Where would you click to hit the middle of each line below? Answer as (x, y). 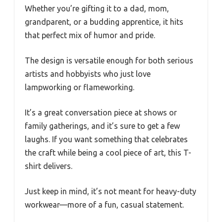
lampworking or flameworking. (80, 87)
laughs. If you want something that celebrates (106, 139)
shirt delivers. (49, 166)
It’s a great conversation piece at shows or (101, 112)
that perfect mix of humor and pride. (90, 35)
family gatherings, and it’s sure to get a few (102, 126)
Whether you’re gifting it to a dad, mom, (97, 8)
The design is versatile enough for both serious (109, 60)
